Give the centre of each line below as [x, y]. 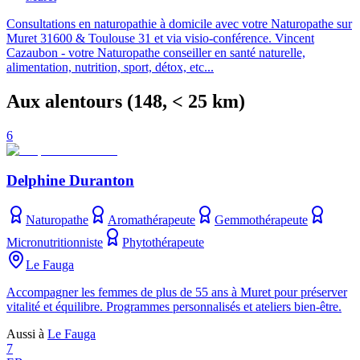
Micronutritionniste [55, 243]
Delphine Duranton [70, 181]
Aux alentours [64, 101]
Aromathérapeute [151, 220]
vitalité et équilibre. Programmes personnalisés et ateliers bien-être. [174, 307]
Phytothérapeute [163, 243]
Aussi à [27, 334]
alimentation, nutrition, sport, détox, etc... [110, 67]
